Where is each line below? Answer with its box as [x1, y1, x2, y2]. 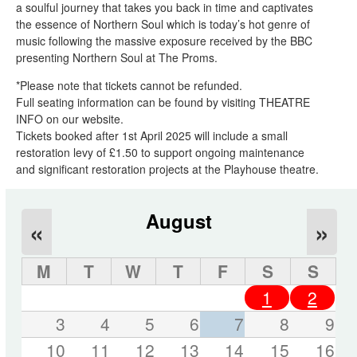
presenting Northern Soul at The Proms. [16, 49, 218, 65]
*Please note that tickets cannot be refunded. [16, 76, 245, 93]
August [146, 206, 213, 234]
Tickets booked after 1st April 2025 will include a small [16, 127, 288, 143]
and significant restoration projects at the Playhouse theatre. [16, 160, 319, 177]
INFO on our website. [16, 110, 127, 127]
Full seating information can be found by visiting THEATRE [16, 93, 310, 110]
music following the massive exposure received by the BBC [16, 32, 312, 49]
